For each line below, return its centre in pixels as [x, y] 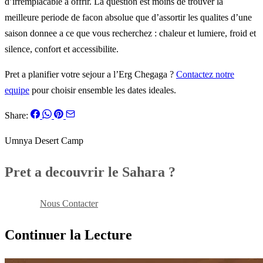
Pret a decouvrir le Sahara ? [90, 172]
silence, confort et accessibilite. [62, 49]
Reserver [22, 204]
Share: [16, 116]
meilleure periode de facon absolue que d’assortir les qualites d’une [128, 18]
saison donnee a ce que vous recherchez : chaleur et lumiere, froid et [130, 33]
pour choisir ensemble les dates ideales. [103, 90]
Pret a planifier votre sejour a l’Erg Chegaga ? [90, 75]
